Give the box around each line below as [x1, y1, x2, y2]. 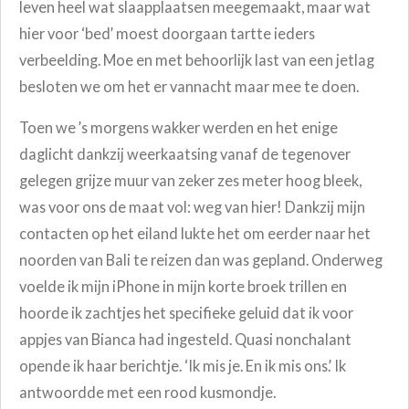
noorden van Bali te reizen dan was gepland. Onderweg [19, 251, 383, 269]
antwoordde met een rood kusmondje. [19, 383, 276, 402]
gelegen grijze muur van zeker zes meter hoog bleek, [19, 172, 362, 190]
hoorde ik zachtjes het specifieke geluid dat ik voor [19, 304, 353, 322]
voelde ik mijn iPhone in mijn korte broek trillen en [19, 278, 347, 296]
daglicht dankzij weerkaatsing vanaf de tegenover [19, 145, 351, 163]
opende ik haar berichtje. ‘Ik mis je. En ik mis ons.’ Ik [19, 357, 346, 375]
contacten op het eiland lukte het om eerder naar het [19, 225, 371, 243]
